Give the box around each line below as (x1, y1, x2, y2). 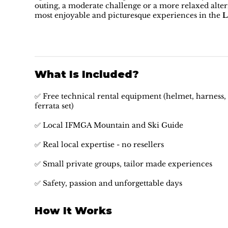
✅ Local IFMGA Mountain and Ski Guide (34, 121, 183, 130)
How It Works (34, 205, 112, 217)
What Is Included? (34, 68, 139, 81)
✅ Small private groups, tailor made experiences (34, 159, 212, 169)
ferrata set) (34, 101, 74, 111)
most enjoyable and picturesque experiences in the (35, 11, 223, 20)
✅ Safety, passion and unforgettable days (34, 179, 182, 188)
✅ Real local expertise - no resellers (34, 140, 164, 150)
